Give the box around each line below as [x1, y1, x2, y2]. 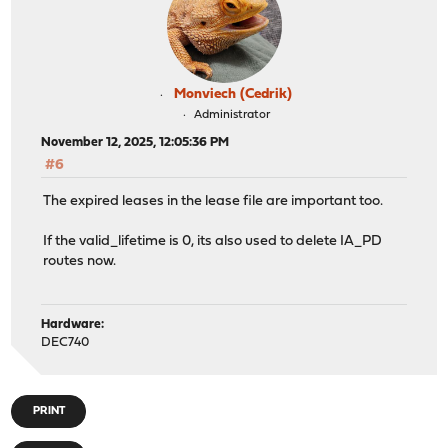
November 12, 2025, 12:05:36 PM [41, 136, 230, 149]
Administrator [193, 109, 270, 121]
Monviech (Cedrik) [174, 87, 292, 102]
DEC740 [41, 335, 90, 349]
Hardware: [41, 317, 105, 331]
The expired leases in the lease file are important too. [43, 194, 384, 210]
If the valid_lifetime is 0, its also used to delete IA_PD [43, 234, 383, 250]
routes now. [43, 254, 117, 270]
